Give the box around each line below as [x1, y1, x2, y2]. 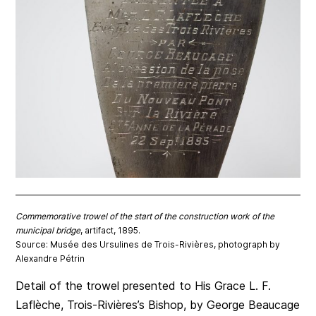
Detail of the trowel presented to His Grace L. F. [16, 278, 272, 293]
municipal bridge [16, 224, 81, 236]
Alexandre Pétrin [16, 253, 85, 264]
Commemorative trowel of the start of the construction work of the [16, 210, 275, 221]
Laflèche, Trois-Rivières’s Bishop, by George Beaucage [16, 297, 300, 312]
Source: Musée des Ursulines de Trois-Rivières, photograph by [16, 238, 281, 250]
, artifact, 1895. [80, 224, 141, 236]
